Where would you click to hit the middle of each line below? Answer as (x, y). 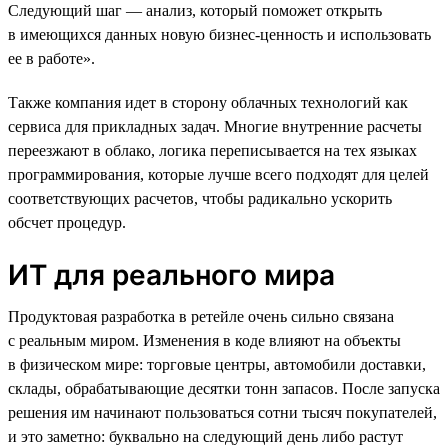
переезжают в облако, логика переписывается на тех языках (212, 150)
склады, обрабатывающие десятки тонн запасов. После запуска (224, 388)
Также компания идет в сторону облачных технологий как (208, 102)
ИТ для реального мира (171, 274)
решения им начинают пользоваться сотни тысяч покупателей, (222, 412)
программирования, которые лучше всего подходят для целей (218, 174)
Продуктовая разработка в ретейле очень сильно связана (201, 316)
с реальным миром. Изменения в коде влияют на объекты (204, 340)
